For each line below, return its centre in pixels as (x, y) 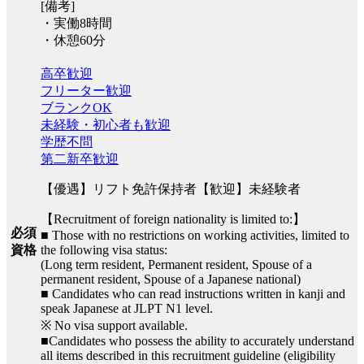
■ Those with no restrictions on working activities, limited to (195, 235)
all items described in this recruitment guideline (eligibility (188, 355)
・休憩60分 (73, 40)
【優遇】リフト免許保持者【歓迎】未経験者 (171, 188)
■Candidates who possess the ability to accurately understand (197, 340)
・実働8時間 (76, 23)
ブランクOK (76, 107)
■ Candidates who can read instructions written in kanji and (193, 293)
